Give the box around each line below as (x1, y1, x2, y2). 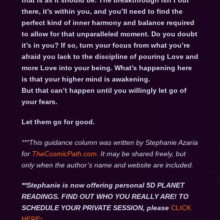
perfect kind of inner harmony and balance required (21, 19, 194, 27)
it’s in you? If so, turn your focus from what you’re (21, 41, 190, 50)
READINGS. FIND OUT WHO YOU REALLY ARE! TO (21, 192, 189, 201)
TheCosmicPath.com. (31, 149, 101, 158)
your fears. (21, 98, 57, 106)
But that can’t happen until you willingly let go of (21, 86, 187, 95)
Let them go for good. (21, 118, 95, 126)
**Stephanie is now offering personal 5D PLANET (21, 181, 185, 190)
